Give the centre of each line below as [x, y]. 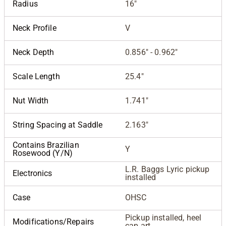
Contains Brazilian [46, 145]
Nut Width [31, 100]
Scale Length [36, 76]
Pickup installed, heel [163, 217]
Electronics [33, 173]
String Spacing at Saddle [58, 125]
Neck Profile [35, 28]
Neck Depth [34, 52]
